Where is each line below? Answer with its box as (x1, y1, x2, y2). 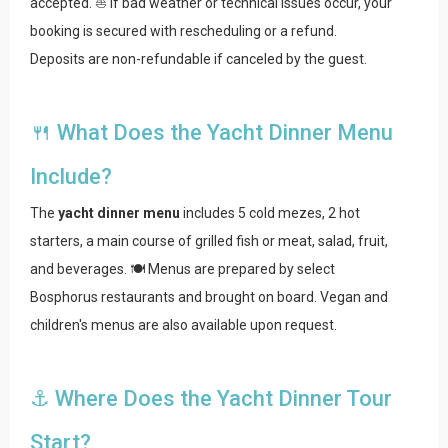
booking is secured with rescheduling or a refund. (30, 23, 337, 40)
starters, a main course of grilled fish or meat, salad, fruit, (30, 233, 388, 250)
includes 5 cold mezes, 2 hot (180, 205, 360, 222)
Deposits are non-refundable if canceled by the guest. (30, 51, 367, 68)
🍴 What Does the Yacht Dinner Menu (30, 120, 393, 146)
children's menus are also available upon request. (30, 317, 337, 334)
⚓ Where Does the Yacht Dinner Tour (30, 386, 392, 412)
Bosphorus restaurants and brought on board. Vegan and (30, 289, 388, 306)
